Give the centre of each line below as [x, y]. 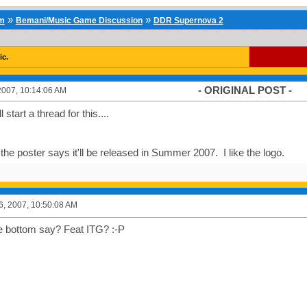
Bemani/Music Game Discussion [79, 21]
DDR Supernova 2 [188, 21]
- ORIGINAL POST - [245, 90]
